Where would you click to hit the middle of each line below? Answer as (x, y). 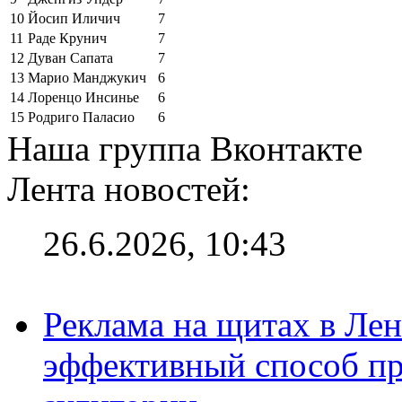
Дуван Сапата (70, 57)
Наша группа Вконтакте (185, 148)
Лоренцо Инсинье (83, 97)
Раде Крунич (67, 38)
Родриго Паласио (81, 117)
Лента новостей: (129, 188)
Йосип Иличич (74, 18)
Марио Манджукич (87, 77)
